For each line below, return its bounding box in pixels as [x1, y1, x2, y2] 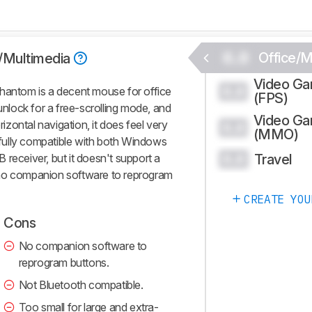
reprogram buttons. [18, 256, 109, 270]
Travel [253, 150, 292, 168]
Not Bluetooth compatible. [18, 278, 143, 292]
